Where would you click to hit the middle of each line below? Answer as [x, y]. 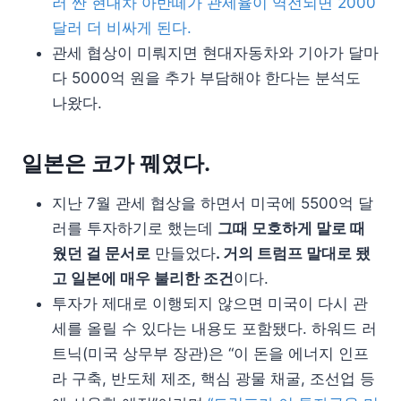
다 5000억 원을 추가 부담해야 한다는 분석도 [206, 77]
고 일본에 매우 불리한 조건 [143, 278]
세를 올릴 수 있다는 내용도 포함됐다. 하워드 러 [214, 328]
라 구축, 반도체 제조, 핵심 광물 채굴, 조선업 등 [213, 378]
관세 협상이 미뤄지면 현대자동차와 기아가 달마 [215, 52]
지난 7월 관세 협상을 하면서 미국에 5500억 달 [213, 203]
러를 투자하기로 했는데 [135, 228]
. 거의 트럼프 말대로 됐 [293, 253]
